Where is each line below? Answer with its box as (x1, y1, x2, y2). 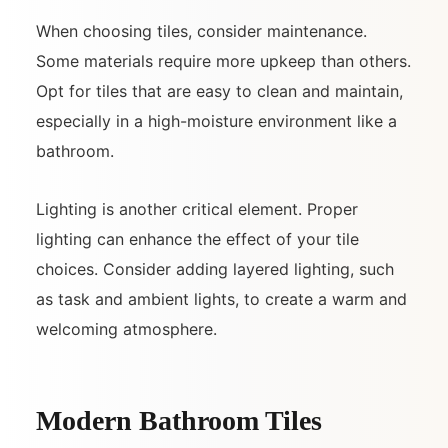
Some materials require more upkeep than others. (36, 50, 411, 71)
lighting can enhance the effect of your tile (36, 228, 359, 249)
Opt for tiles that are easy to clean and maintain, (36, 80, 403, 101)
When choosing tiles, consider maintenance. (36, 20, 367, 41)
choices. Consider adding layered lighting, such (36, 258, 394, 279)
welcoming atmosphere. (36, 318, 217, 339)
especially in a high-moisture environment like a (36, 110, 397, 131)
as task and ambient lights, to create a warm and (36, 288, 407, 309)
